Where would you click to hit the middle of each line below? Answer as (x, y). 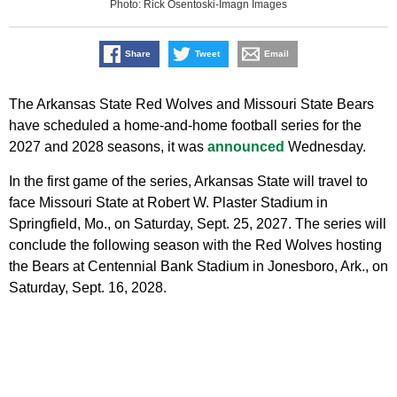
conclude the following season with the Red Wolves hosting (195, 245)
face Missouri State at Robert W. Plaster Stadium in (168, 203)
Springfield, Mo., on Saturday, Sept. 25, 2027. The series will (198, 224)
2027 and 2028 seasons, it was (108, 147)
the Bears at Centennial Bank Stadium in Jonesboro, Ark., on (198, 267)
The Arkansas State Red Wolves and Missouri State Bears (191, 105)
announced (246, 147)
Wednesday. (325, 147)
